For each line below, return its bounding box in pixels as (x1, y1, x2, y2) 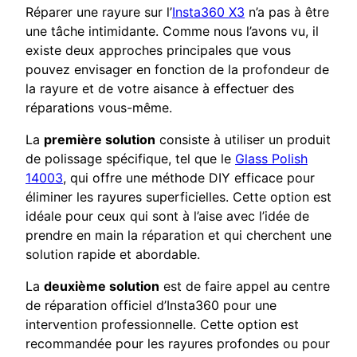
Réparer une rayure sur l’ (25, 4, 172, 21)
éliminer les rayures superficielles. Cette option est (25, 189, 331, 206)
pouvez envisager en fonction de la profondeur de (25, 61, 329, 78)
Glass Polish (235, 151, 308, 167)
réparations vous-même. (25, 100, 172, 116)
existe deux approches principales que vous (25, 42, 291, 59)
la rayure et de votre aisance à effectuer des (25, 80, 294, 97)
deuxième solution (44, 278, 159, 295)
